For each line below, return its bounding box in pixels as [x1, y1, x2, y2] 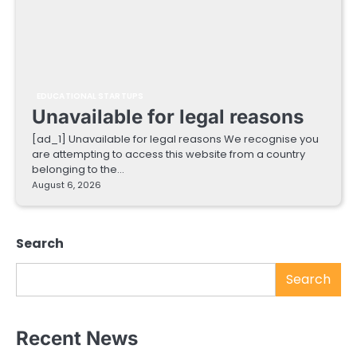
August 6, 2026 [32, 178, 101, 192]
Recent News [16, 326, 138, 350]
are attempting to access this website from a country [32, 147, 305, 163]
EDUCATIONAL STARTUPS [37, 90, 143, 103]
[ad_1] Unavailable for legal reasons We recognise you [32, 131, 319, 147]
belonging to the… [32, 162, 124, 178]
